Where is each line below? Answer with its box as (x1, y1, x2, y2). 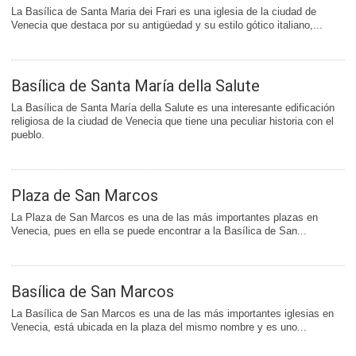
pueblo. (11, 129, 44, 141)
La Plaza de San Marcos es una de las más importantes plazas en (11, 211, 318, 224)
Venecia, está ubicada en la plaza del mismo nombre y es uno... (11, 321, 307, 334)
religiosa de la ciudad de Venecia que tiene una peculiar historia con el (11, 115, 334, 128)
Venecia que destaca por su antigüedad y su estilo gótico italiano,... (11, 19, 323, 32)
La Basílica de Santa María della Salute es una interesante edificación (11, 102, 335, 114)
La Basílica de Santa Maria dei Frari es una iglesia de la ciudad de (11, 6, 316, 18)
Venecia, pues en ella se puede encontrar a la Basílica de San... (11, 225, 307, 238)
